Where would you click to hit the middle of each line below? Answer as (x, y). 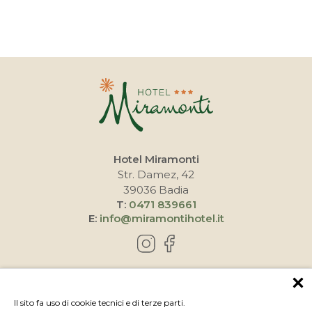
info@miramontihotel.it (162, 218)
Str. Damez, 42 (156, 174)
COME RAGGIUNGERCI (170, 294)
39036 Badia (156, 189)
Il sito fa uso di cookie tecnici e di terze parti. (100, 303)
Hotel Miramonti (156, 159)
